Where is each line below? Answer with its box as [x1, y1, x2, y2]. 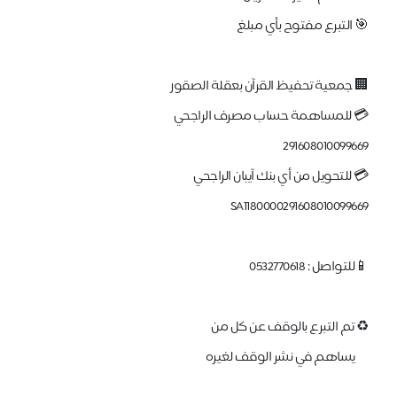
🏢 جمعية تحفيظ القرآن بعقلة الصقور [167, 74, 369, 97]
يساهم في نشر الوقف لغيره [205, 346, 369, 369]
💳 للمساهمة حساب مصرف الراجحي [171, 105, 369, 128]
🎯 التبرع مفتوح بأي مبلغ [237, 14, 369, 37]
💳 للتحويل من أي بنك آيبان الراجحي [191, 165, 369, 188]
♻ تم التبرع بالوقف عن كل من [208, 315, 369, 339]
